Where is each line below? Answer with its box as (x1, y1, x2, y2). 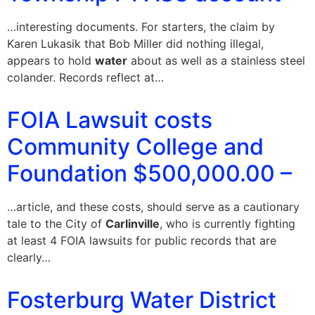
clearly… (7, 250, 51, 264)
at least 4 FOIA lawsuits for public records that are (7, 233, 276, 247)
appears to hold (7, 53, 95, 67)
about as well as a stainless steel (127, 53, 305, 67)
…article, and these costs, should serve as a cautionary (7, 200, 300, 214)
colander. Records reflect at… (7, 70, 164, 84)
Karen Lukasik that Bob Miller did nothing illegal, (7, 37, 264, 51)
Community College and (7, 133, 264, 160)
